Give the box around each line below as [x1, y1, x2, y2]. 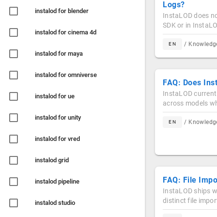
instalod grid [35, 156, 69, 164]
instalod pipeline [35, 178, 79, 185]
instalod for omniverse [35, 71, 97, 78]
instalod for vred [35, 135, 80, 142]
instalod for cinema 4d [35, 29, 96, 36]
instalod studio [35, 199, 75, 206]
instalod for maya [35, 50, 83, 57]
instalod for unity [35, 114, 81, 121]
